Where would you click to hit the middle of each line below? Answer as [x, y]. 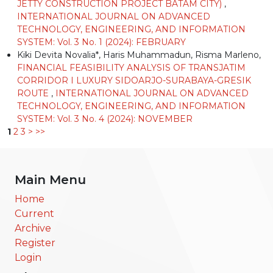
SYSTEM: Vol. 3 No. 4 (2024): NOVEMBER [105, 119]
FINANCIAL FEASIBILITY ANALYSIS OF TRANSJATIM [131, 67]
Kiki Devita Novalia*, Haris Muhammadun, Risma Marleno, [139, 55]
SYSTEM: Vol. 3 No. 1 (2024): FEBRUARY [101, 42]
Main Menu [50, 179]
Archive [33, 228]
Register [35, 243]
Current [34, 213]
